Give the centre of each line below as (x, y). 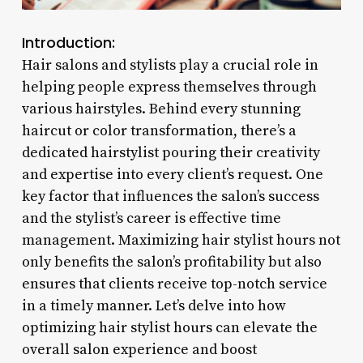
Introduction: (68, 42)
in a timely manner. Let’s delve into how (154, 305)
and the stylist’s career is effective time (151, 218)
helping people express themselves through (169, 87)
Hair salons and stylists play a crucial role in (170, 65)
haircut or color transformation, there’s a (159, 130)
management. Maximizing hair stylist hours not (181, 240)
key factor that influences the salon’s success (170, 196)
